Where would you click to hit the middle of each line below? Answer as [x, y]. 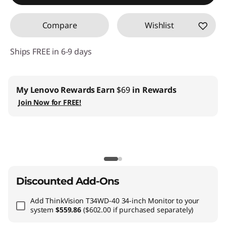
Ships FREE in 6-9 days [51, 51]
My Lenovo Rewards [56, 90]
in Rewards [153, 90]
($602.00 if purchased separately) [138, 210]
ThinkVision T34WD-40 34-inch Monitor [110, 201]
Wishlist [159, 25]
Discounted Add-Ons [68, 181]
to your [187, 201]
